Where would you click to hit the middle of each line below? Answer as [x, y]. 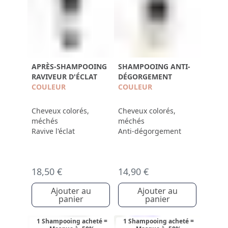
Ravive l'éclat [53, 131]
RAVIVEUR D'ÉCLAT [64, 77]
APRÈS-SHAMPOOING [69, 66]
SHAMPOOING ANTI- [154, 66]
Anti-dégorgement [150, 131]
